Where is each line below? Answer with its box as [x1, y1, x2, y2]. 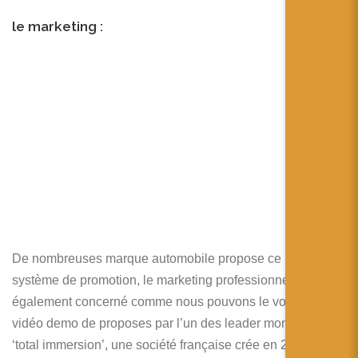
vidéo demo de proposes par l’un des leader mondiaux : [12, 316, 326, 330]
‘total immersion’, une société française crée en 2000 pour [12, 337, 338, 352]
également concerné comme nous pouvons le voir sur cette [12, 294, 344, 308]
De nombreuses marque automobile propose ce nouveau [12, 251, 334, 265]
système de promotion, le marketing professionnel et [12, 272, 306, 287]
